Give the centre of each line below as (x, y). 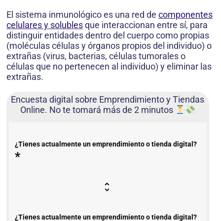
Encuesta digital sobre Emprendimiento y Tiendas (108, 100)
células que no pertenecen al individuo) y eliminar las (109, 67)
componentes (185, 15)
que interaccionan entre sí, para (145, 25)
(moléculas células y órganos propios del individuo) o (109, 46)
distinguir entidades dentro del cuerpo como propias (108, 36)
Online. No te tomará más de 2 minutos (97, 110)
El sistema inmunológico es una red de (82, 15)
